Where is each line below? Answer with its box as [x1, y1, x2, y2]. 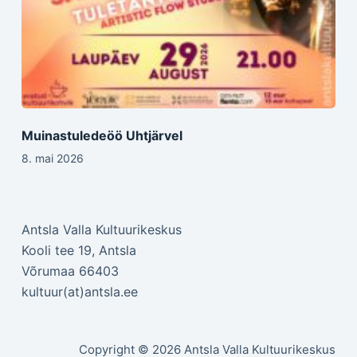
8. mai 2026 [21, 151, 84, 166]
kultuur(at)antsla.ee [21, 284, 138, 300]
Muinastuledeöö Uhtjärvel [21, 127, 182, 144]
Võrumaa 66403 [21, 263, 119, 280]
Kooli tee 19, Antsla [21, 242, 136, 259]
